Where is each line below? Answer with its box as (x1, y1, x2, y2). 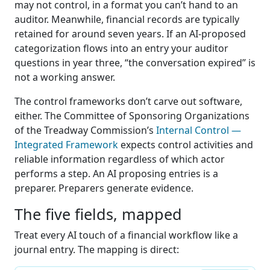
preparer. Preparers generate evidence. (14, 181, 193, 195)
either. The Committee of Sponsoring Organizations (14, 109, 250, 123)
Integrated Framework (14, 138, 118, 152)
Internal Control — (156, 124, 241, 137)
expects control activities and (118, 138, 253, 152)
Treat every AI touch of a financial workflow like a (14, 228, 238, 242)
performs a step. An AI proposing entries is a (14, 167, 218, 181)
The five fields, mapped (14, 204, 182, 225)
